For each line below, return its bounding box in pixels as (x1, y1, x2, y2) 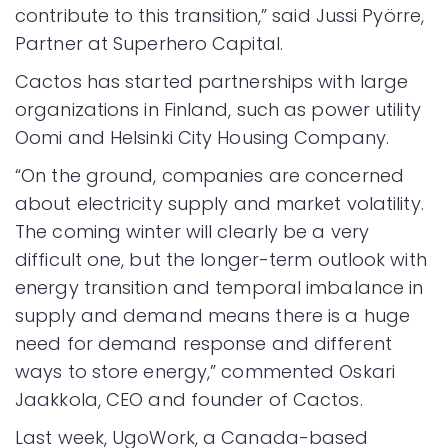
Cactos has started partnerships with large (15, 68, 409, 94)
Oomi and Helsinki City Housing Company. (15, 124, 389, 150)
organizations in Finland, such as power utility (15, 96, 421, 122)
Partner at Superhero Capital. (15, 30, 283, 56)
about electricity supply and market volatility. (15, 190, 424, 216)
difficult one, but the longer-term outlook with (15, 246, 427, 272)
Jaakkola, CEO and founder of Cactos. (15, 386, 363, 412)
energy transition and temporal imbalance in (15, 274, 424, 300)
